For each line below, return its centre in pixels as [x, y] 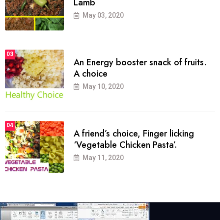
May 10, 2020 [103, 87]
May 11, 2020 [103, 158]
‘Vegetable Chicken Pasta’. [125, 145]
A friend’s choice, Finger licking [134, 134]
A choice [91, 74]
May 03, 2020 [103, 15]
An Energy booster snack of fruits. [140, 63]
